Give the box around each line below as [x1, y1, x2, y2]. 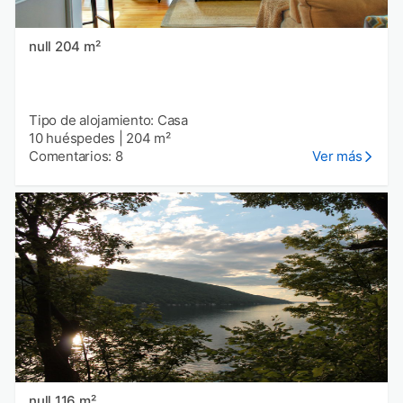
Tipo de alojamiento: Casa [29, 111, 188, 129]
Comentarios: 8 [29, 147, 123, 165]
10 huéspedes [29, 129, 115, 147]
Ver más [312, 147, 363, 165]
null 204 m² [54, 37, 101, 55]
